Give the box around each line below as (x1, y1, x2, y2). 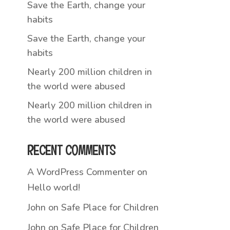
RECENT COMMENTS (27, 142, 116, 159)
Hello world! (27, 181, 81, 194)
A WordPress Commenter (27, 166, 135, 178)
